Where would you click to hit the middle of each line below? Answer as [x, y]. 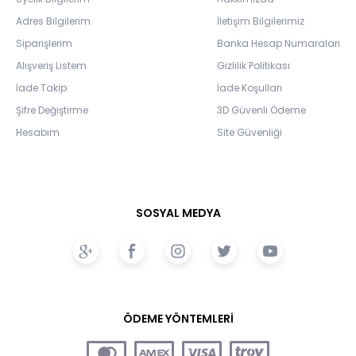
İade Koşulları [250, 87]
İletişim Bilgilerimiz [261, 21]
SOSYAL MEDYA [178, 213]
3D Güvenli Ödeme [261, 110]
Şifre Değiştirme [52, 110]
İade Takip [41, 87]
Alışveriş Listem [51, 65]
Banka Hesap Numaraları [279, 43]
